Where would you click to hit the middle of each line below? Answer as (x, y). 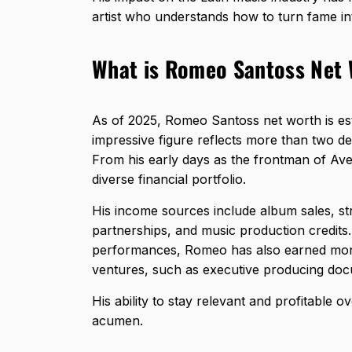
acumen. (117, 320)
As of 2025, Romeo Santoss (178, 120)
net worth (292, 120)
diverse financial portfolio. (171, 179)
